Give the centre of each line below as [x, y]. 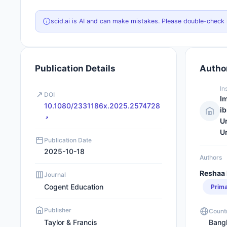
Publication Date [68, 140]
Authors [211, 157]
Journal [55, 175]
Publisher [58, 210]
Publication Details [75, 68]
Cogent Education [74, 187]
